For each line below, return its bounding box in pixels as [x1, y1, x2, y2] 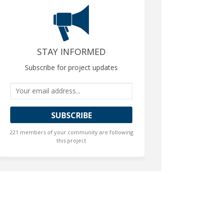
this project [56, 136, 87, 144]
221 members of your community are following [9, 128, 133, 136]
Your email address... [10, 82, 91, 93]
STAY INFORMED [37, 45, 106, 57]
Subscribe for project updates [25, 62, 118, 72]
